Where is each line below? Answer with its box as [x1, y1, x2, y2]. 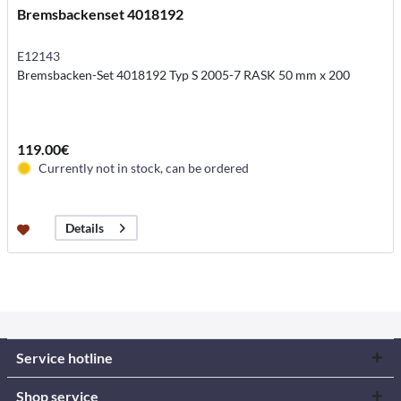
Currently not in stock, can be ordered [38, 160, 250, 176]
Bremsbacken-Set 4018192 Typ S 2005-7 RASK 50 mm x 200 [17, 67, 351, 83]
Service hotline [16, 348, 113, 366]
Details [65, 220, 105, 236]
